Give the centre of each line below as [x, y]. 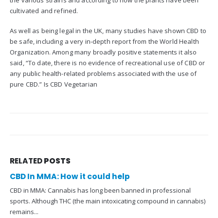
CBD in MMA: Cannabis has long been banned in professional [100, 191]
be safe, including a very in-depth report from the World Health [104, 41]
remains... [24, 212]
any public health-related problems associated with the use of [103, 73]
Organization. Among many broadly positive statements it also [103, 52]
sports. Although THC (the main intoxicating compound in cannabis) [108, 201]
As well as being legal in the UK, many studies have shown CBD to [108, 30]
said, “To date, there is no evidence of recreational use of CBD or [108, 63]
